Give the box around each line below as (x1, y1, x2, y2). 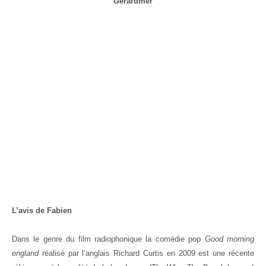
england (12, 249, 42, 258)
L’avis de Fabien (12, 206, 72, 216)
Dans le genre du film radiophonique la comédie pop (12, 235, 205, 244)
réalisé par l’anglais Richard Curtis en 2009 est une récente (42, 249, 255, 258)
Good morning (204, 235, 255, 244)
